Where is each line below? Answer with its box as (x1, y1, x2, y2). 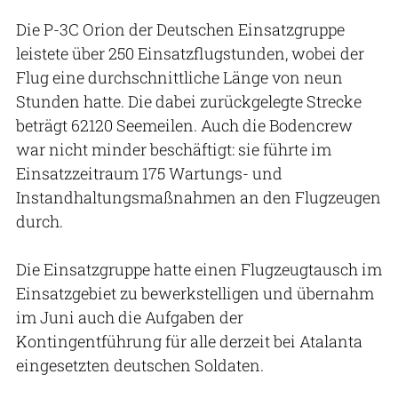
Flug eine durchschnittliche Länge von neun (16, 66, 343, 88)
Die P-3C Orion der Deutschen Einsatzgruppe (16, 18, 345, 40)
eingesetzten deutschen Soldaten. (16, 354, 264, 376)
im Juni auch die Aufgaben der (16, 306, 243, 328)
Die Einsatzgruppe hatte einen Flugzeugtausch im (16, 258, 382, 280)
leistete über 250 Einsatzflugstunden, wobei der (16, 42, 364, 64)
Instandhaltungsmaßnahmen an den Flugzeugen (16, 186, 381, 208)
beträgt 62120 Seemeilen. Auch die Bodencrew (16, 114, 353, 136)
